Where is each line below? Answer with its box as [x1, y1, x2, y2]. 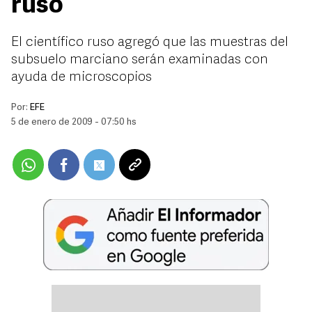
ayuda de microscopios [11, 70, 152, 84]
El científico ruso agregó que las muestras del [11, 36, 288, 49]
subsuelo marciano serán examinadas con [11, 53, 268, 67]
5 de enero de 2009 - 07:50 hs [11, 118, 136, 127]
